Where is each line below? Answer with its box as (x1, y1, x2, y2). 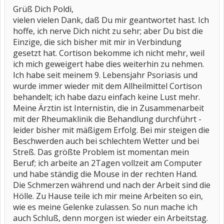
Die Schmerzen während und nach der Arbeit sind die (13, 179, 210, 190)
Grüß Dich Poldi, (13, 3, 73, 14)
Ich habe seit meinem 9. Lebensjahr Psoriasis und (13, 69, 197, 80)
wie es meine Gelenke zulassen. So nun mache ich (13, 201, 197, 212)
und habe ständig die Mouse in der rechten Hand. (13, 168, 197, 179)
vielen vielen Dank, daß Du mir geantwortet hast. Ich (13, 14, 209, 25)
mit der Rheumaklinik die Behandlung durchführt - (13, 113, 201, 124)
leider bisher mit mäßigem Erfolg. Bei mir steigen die (13, 124, 209, 135)
